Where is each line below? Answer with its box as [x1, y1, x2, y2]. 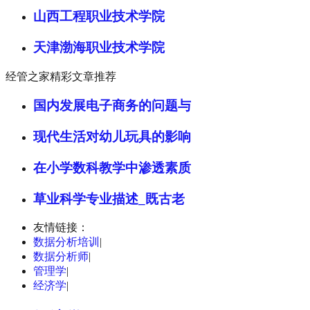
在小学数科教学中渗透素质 [33, 160, 191, 175]
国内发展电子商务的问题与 [33, 98, 191, 113]
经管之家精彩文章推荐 [6, 70, 116, 82]
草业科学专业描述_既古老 [33, 191, 185, 206]
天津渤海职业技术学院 [33, 39, 165, 55]
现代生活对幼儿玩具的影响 [33, 129, 191, 145]
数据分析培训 [33, 236, 100, 248]
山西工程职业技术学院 [33, 9, 165, 24]
